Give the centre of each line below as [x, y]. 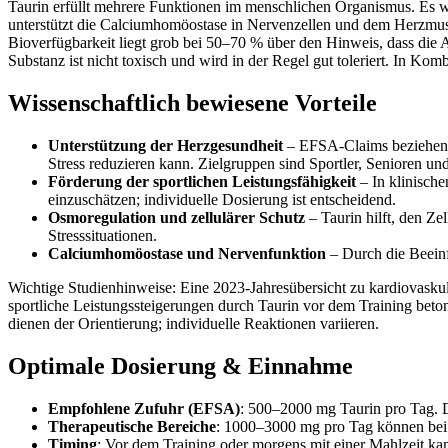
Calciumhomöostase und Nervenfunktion [187, 253]
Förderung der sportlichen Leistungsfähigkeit [202, 181]
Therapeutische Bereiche [132, 426]
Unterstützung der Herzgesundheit [165, 145]
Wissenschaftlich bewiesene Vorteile [192, 102]
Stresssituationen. [102, 235]
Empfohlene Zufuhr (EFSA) [144, 408]
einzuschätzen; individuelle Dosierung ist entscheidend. [222, 199]
